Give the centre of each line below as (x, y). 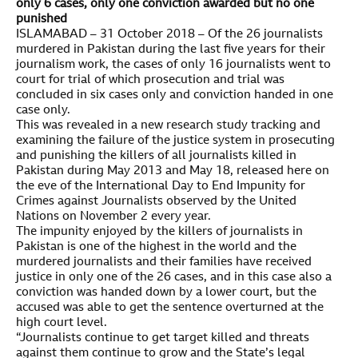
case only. (43, 110)
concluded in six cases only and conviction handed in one (175, 95)
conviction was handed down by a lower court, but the (166, 292)
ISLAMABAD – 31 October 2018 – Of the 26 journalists (169, 34)
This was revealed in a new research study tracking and (168, 125)
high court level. (62, 323)
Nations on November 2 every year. (113, 217)
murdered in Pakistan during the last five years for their (171, 50)
